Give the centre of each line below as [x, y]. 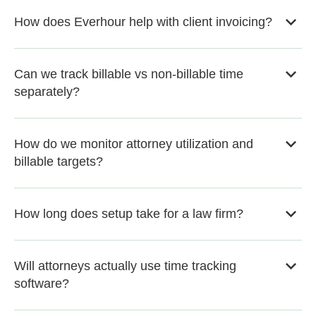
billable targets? [59, 162]
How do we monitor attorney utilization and [134, 144]
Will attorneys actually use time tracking [125, 266]
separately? [47, 92]
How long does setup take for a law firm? [129, 214]
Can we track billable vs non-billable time [129, 74]
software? [42, 284]
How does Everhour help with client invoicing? [143, 22]
